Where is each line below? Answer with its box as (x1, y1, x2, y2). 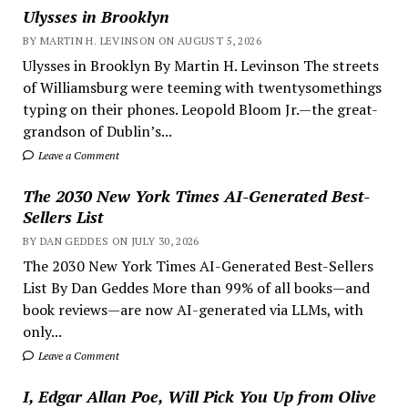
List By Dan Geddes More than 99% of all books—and (22, 277, 370, 298)
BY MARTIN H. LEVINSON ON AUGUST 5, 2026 (22, 33, 261, 47)
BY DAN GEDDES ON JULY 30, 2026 (22, 233, 199, 248)
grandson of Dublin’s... (22, 120, 172, 141)
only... (22, 321, 62, 342)
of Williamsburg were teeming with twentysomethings (22, 76, 382, 97)
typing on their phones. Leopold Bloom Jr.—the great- (22, 98, 378, 119)
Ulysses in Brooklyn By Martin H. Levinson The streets (22, 55, 379, 76)
